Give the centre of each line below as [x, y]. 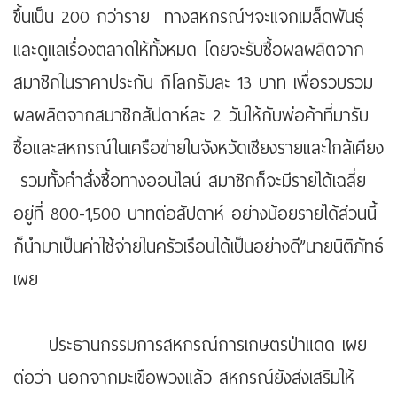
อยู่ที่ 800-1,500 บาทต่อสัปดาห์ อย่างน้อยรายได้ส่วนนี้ [195, 214]
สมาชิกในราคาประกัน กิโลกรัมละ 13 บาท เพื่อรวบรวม [193, 83]
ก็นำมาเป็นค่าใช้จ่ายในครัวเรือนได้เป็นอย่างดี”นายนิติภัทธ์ [198, 247]
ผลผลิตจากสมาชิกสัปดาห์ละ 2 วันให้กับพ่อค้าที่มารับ [191, 116]
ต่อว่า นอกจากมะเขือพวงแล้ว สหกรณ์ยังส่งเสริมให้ [184, 378]
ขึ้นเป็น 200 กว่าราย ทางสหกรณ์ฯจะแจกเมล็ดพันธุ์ [189, 18]
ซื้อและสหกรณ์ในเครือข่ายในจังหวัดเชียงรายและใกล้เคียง [198, 149]
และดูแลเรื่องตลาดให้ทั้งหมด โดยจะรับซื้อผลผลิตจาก [189, 51]
